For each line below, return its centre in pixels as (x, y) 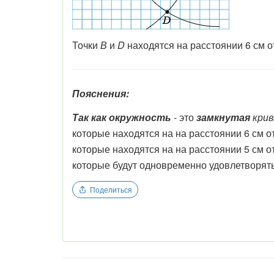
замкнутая (223, 117)
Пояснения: (101, 93)
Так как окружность (122, 117)
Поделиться (111, 190)
